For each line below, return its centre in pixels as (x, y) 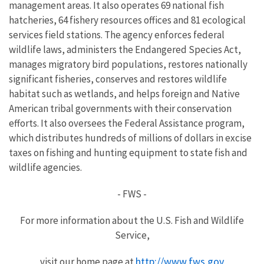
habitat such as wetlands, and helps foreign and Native (124, 94)
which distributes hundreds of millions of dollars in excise (130, 138)
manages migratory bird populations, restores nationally (128, 64)
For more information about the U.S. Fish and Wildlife (132, 220)
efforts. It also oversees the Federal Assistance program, (127, 123)
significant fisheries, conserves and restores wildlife (118, 79)
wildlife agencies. (45, 167)
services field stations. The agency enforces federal (117, 35)
